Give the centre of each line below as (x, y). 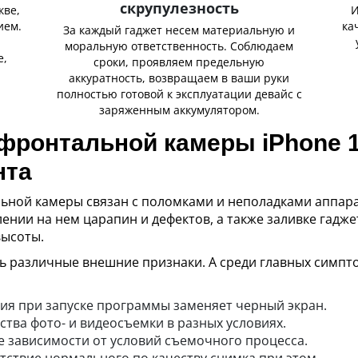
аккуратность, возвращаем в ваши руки (179, 78)
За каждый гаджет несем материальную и (179, 30)
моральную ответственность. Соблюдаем (179, 46)
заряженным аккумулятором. (179, 110)
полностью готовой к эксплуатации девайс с (179, 94)
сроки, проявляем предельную (179, 62)
